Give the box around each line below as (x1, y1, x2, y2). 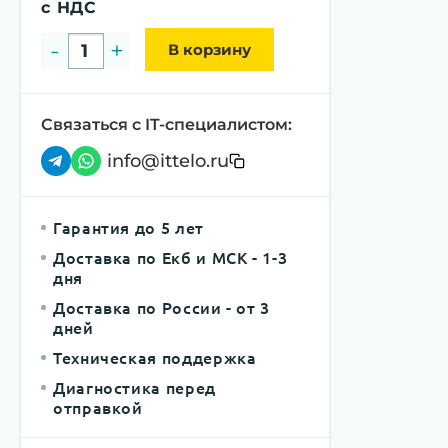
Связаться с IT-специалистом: (41, 115, 292, 134)
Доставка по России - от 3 (53, 296, 275, 318)
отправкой (53, 396, 143, 418)
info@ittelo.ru (107, 150, 229, 172)
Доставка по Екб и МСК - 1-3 (53, 246, 292, 268)
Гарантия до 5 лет (53, 216, 204, 238)
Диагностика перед (53, 376, 221, 398)
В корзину (168, 40, 252, 59)
